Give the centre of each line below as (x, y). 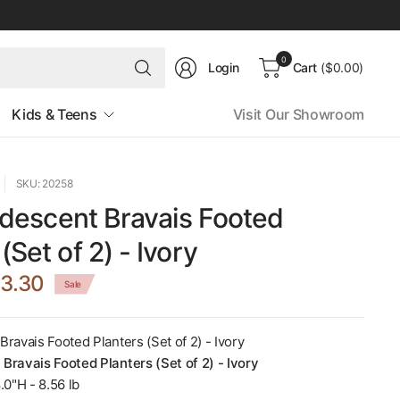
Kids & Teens (54, 114)
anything (188, 95)
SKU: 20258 (44, 183)
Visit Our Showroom (298, 114)
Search (183, 56)
